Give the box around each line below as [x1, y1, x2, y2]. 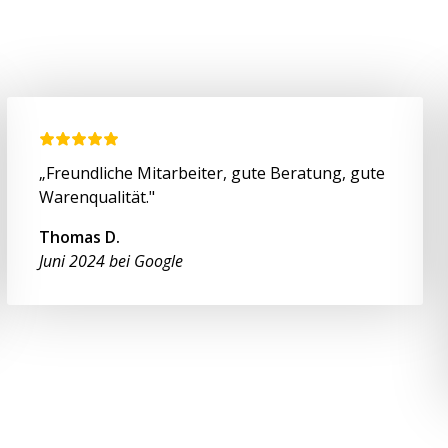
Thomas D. [39, 225, 121, 248]
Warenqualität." [39, 185, 156, 208]
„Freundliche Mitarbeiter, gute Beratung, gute [39, 161, 386, 184]
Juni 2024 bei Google [39, 249, 184, 272]
